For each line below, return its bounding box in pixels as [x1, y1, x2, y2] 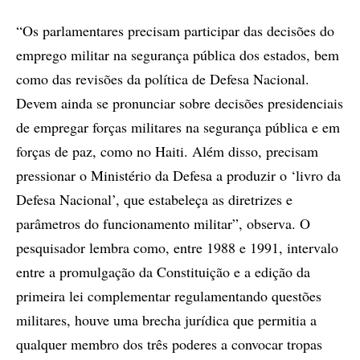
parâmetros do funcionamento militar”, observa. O [16, 214, 310, 234]
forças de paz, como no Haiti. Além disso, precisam [16, 141, 318, 162]
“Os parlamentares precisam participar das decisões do [16, 21, 334, 41]
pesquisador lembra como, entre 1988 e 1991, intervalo [16, 238, 338, 258]
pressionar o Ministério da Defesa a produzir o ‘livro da [16, 166, 341, 186]
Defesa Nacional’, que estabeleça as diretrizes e [16, 190, 292, 210]
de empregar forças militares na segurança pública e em [16, 117, 340, 137]
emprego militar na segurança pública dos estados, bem [16, 45, 339, 65]
